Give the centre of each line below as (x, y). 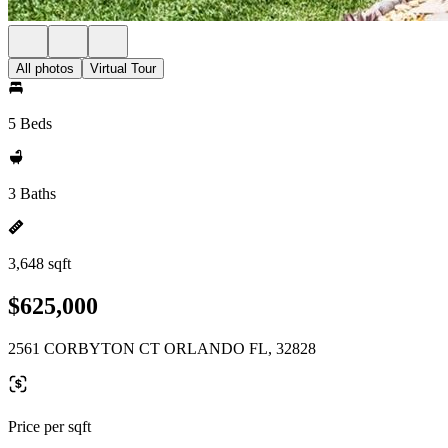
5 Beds (30, 123)
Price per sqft (49, 426)
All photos (45, 68)
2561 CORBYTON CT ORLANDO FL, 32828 (162, 348)
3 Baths (32, 193)
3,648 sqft (39, 263)
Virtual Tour (123, 68)
